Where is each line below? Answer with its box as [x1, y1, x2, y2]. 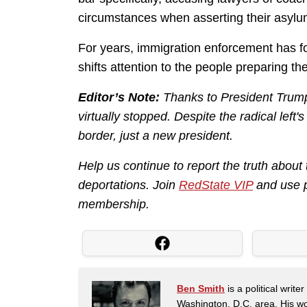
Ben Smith [177, 283, 225, 295]
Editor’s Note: [78, 90, 163, 105]
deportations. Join [78, 178, 179, 193]
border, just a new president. [78, 129, 233, 143]
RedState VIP [179, 178, 253, 193]
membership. [78, 197, 149, 212]
